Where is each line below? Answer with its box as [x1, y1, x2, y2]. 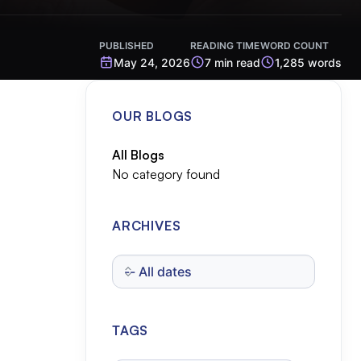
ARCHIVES [111, 218, 181, 234]
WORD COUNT [260, 39, 329, 52]
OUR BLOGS [111, 108, 193, 124]
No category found [111, 166, 220, 182]
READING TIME [190, 39, 259, 52]
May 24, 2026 [114, 56, 190, 69]
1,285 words [275, 56, 342, 69]
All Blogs [111, 147, 164, 163]
